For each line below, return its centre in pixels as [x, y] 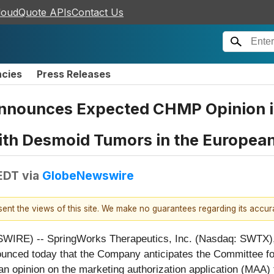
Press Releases [74, 74]
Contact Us [98, 12]
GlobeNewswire [88, 175]
